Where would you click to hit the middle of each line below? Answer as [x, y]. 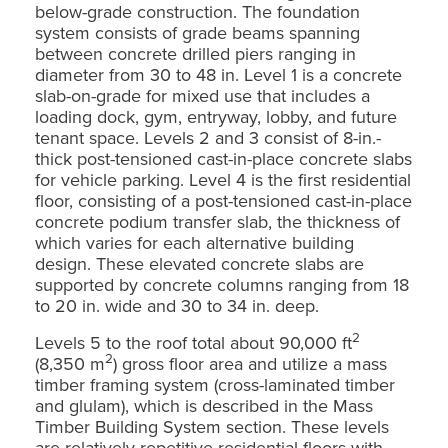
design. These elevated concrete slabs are [199, 263]
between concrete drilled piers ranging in [195, 53]
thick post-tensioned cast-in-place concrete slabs [223, 158]
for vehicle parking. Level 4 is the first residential [223, 179]
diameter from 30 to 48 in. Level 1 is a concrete [218, 74]
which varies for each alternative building [194, 242]
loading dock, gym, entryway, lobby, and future [216, 116]
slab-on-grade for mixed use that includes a [202, 95]
